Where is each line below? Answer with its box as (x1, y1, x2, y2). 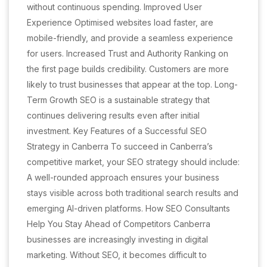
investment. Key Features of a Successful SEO (27, 126, 207, 136)
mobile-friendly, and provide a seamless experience (27, 33, 233, 43)
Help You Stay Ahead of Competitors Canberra (27, 219, 210, 229)
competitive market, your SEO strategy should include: (27, 157, 240, 167)
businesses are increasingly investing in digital (27, 234, 208, 244)
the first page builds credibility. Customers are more (27, 64, 229, 74)
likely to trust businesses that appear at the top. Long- (27, 79, 238, 89)
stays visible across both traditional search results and (27, 188, 238, 198)
